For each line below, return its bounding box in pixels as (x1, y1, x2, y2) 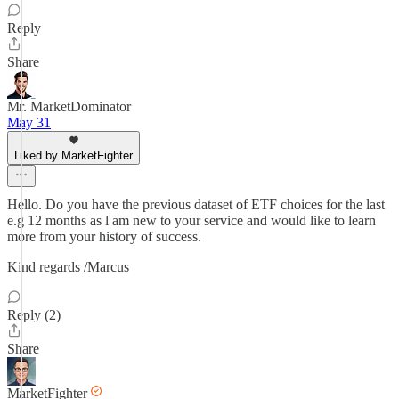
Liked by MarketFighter (14, 149, 133, 162)
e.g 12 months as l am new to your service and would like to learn (7, 213, 376, 228)
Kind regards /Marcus (7, 259, 129, 274)
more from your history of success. (7, 229, 201, 244)
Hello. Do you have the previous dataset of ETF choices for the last (7, 197, 385, 212)
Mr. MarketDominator (7, 99, 131, 114)
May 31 (7, 115, 51, 130)
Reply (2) (7, 307, 61, 322)
